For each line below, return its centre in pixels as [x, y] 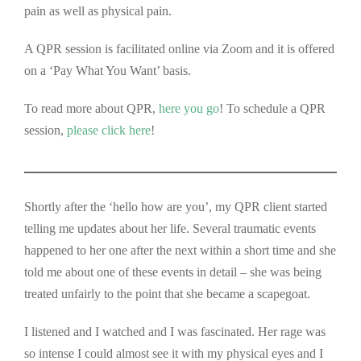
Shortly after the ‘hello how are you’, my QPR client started [176, 206]
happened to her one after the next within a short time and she [180, 250]
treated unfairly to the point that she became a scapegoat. [167, 293]
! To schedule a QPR [272, 108]
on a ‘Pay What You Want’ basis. [108, 70]
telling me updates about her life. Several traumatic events [170, 228]
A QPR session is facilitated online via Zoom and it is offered [179, 48]
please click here [109, 130]
